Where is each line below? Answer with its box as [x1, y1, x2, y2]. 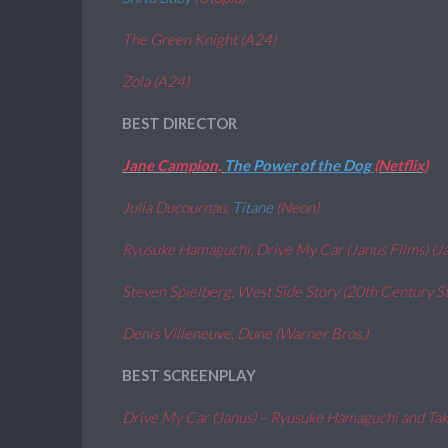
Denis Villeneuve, [122, 324, 237, 342]
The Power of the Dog [224, 156, 374, 174]
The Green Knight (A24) [122, 30, 276, 48]
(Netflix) [374, 156, 428, 174]
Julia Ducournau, [122, 198, 232, 216]
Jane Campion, [122, 156, 224, 174]
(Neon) [276, 198, 322, 216]
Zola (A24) [122, 72, 189, 90]
